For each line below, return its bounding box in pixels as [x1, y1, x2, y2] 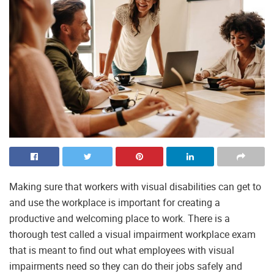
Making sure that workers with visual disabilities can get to [9, 180, 261, 194]
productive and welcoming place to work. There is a [9, 212, 230, 226]
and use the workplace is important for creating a [9, 196, 220, 210]
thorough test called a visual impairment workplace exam [9, 228, 256, 242]
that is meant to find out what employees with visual [9, 243, 234, 257]
